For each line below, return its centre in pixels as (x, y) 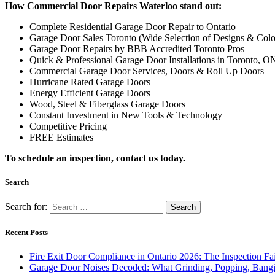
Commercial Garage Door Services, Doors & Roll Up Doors (147, 55)
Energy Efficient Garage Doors (90, 77)
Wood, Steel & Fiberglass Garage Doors (107, 88)
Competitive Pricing (68, 110)
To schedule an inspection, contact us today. (95, 142)
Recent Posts (26, 216)
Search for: (26, 191)
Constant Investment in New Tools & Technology (126, 99)
